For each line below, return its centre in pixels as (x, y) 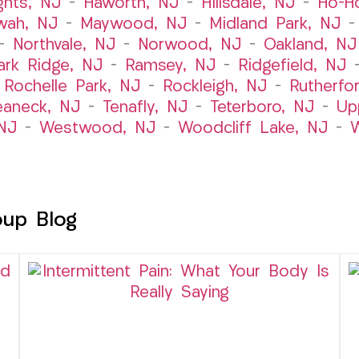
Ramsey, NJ (170, 66)
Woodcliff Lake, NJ (252, 129)
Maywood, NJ (133, 24)
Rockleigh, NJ (214, 87)
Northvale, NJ (64, 45)
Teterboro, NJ (262, 108)
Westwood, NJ (97, 129)
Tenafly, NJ (145, 108)
